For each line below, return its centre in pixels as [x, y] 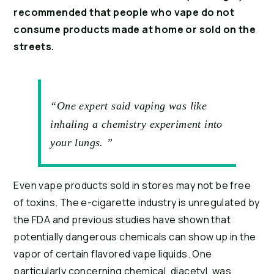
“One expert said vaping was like [129, 106]
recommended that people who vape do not [124, 13]
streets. [34, 47]
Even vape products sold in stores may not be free [132, 186]
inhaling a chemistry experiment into [136, 124]
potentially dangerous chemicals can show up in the [135, 237]
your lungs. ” [82, 143]
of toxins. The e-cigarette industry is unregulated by [137, 203]
